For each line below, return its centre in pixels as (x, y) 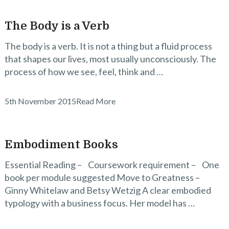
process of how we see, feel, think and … (84, 72)
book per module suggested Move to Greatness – (102, 177)
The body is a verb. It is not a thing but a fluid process (108, 46)
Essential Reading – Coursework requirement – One (112, 165)
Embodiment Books (61, 144)
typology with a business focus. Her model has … (99, 203)
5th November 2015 (40, 101)
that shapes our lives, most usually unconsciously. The (110, 59)
